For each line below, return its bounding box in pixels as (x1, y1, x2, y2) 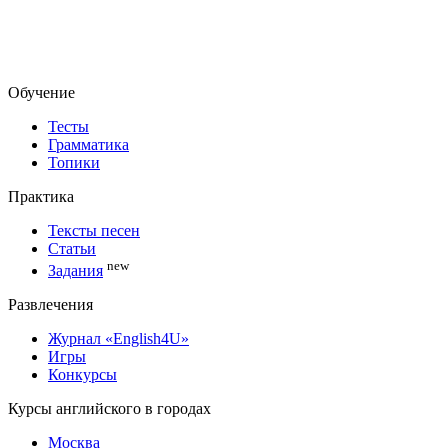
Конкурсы (48, 366, 117, 384)
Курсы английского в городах (8, 400, 211, 418)
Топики (48, 153, 100, 171)
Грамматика (48, 135, 129, 153)
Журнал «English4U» (48, 330, 189, 348)
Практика (8, 187, 74, 205)
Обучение (8, 83, 75, 101)
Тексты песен (48, 221, 140, 239)
